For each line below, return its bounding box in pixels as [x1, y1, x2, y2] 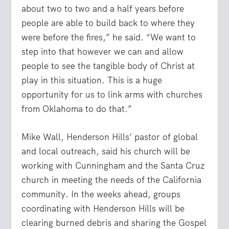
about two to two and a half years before [21, 3, 185, 14]
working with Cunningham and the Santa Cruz [21, 159, 205, 171]
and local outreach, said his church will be [21, 145, 191, 157]
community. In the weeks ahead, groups [21, 188, 181, 200]
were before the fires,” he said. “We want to [21, 31, 196, 43]
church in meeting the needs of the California [21, 174, 202, 186]
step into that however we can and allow [21, 45, 184, 57]
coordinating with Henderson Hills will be [21, 202, 185, 214]
